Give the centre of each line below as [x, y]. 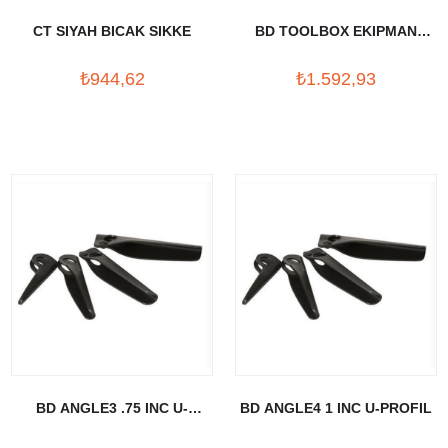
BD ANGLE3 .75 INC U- [112, 408]
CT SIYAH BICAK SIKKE [112, 31]
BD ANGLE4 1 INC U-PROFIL [336, 408]
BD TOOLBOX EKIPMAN [336, 31]
